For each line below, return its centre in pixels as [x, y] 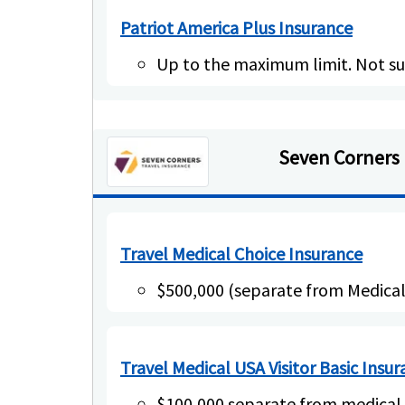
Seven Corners [340, 157]
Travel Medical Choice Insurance [241, 253]
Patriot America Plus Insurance [236, 28]
